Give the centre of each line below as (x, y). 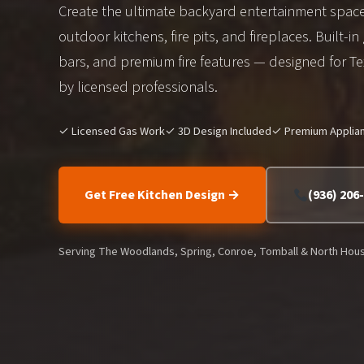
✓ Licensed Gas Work (112, 131)
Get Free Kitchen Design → (162, 195)
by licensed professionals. (138, 87)
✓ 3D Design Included (218, 131)
